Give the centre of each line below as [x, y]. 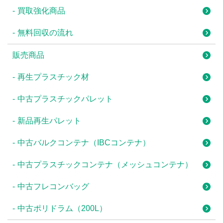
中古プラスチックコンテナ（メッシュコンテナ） [105, 165]
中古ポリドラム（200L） [62, 208]
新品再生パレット [49, 121]
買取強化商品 [41, 11]
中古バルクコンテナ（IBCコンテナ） [84, 143]
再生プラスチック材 [53, 77]
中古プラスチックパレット [65, 99]
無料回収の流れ [45, 33]
